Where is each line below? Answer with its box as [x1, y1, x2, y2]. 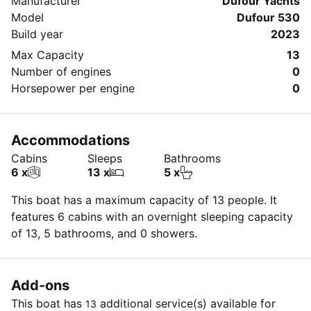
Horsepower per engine [11, 81, 135, 95]
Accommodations [11, 132, 130, 149]
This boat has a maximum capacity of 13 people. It [11, 193, 277, 207]
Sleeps [87, 151, 122, 165]
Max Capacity [11, 48, 84, 62]
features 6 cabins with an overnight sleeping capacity [11, 210, 293, 224]
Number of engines [11, 65, 111, 78]
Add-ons [11, 277, 69, 294]
